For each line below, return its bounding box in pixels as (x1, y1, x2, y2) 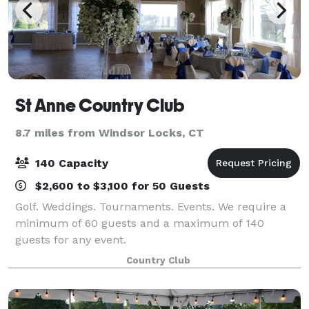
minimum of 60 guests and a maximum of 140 (15, 216, 264, 230)
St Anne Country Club (15, 94, 184, 116)
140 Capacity (32, 156, 108, 170)
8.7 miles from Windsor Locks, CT (15, 126, 204, 139)
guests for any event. (15, 232, 126, 246)
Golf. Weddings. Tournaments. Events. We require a (15, 199, 286, 213)
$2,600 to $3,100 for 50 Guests (32, 179, 210, 192)
